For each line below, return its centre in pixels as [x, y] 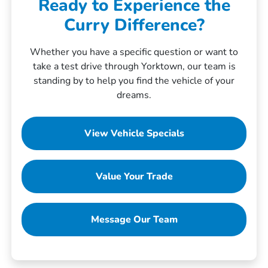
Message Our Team [134, 220]
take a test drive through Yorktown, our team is [134, 67]
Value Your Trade [134, 177]
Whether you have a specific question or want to [134, 52]
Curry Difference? [134, 25]
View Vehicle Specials [134, 134]
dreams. [134, 95]
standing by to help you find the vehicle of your [134, 81]
